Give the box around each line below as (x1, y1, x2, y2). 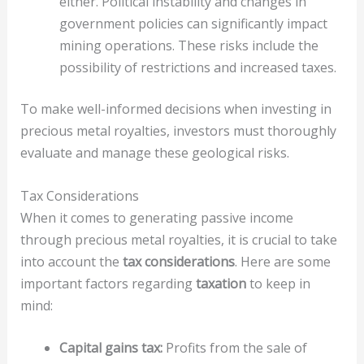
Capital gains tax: (58, 339, 162, 357)
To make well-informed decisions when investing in (19, 100, 331, 119)
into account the (19, 252, 123, 271)
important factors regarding (19, 274, 196, 292)
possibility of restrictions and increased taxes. (58, 58, 336, 77)
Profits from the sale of (162, 339, 307, 357)
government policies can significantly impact (58, 15, 327, 33)
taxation (195, 274, 246, 292)
